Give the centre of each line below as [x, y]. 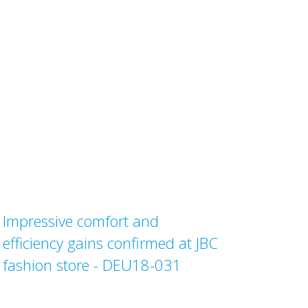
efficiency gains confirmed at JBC [111, 243]
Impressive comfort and [81, 221]
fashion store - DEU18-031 [92, 265]
